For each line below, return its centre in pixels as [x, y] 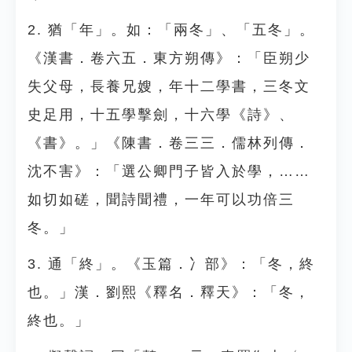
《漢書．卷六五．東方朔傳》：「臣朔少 [169, 58]
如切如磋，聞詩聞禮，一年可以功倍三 [161, 200]
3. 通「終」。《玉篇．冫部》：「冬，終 [171, 264]
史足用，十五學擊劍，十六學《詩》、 [161, 115]
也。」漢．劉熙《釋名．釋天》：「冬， [169, 292]
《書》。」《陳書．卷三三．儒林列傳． [169, 143]
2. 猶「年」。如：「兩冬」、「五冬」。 [171, 30]
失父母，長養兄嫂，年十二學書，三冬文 [169, 86]
